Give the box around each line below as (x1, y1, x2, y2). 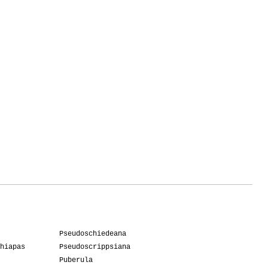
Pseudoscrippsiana (59, 243, 130, 252)
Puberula (59, 256, 93, 265)
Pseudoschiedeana (59, 230, 126, 239)
